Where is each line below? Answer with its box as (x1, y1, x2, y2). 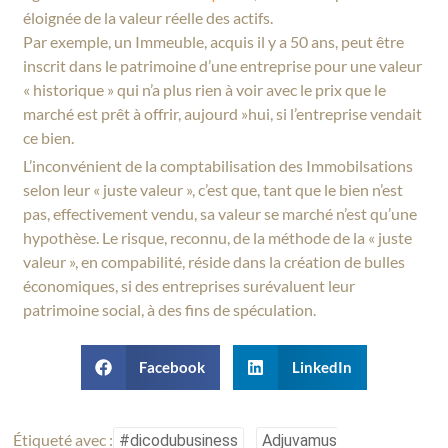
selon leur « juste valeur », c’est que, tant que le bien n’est (23, 179, 404, 199)
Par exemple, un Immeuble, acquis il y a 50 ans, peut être (23, 32, 405, 52)
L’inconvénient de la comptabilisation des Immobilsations (23, 155, 414, 175)
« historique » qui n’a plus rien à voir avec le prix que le (23, 80, 387, 100)
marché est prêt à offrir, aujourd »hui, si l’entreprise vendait (23, 104, 423, 124)
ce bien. (23, 128, 75, 148)
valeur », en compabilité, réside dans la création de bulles (23, 251, 406, 271)
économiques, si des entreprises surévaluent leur (23, 275, 356, 295)
